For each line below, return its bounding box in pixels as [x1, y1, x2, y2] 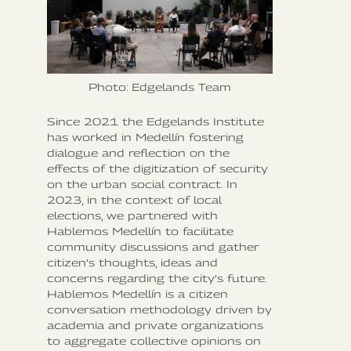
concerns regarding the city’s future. [47, 271, 266, 284]
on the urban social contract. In [47, 177, 237, 190]
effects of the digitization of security [47, 161, 268, 175]
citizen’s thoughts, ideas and [47, 255, 218, 269]
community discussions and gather [47, 240, 259, 253]
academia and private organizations [47, 318, 263, 331]
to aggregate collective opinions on [47, 334, 261, 347]
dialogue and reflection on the [47, 146, 230, 159]
